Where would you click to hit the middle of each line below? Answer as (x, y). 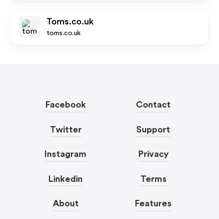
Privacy (153, 154)
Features (153, 203)
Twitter (66, 129)
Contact (153, 105)
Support (153, 129)
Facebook (66, 105)
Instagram (66, 154)
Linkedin (66, 179)
